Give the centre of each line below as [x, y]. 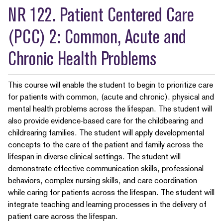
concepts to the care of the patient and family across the [106, 145]
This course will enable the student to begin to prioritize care [111, 85]
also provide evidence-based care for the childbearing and [106, 121]
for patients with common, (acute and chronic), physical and [111, 97]
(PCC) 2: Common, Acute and [97, 37]
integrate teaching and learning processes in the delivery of [107, 204]
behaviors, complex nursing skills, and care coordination [103, 180]
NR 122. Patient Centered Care [101, 15]
